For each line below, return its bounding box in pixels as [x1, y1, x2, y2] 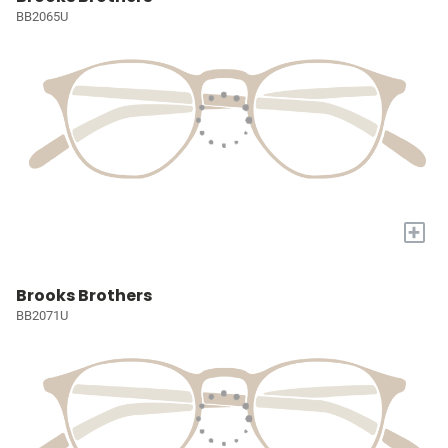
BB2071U [16, 307, 68, 323]
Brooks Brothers [16, 283, 152, 307]
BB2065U [16, 9, 68, 25]
